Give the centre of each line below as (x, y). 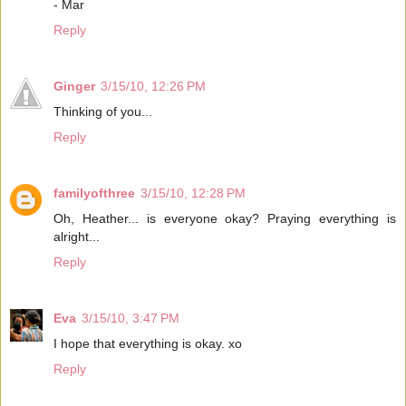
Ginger (74, 86)
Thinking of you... (103, 111)
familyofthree (94, 193)
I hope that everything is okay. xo (148, 343)
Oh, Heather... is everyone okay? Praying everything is (225, 218)
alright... (77, 236)
